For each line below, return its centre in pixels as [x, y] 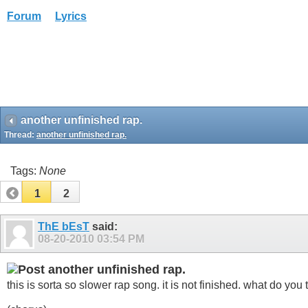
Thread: [20, 135]
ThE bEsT [64, 227]
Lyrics [71, 16]
